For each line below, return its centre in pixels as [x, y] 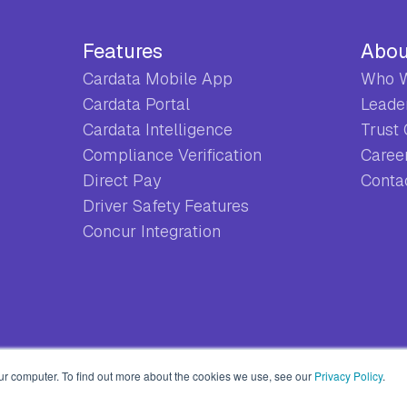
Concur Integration [151, 231]
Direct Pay [121, 180]
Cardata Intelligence [157, 129]
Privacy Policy [348, 376]
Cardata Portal [136, 104]
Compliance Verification [172, 154]
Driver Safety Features [165, 205]
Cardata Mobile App [157, 78]
